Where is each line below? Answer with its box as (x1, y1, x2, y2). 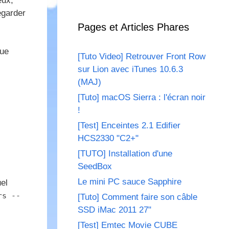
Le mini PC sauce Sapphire (78, 177, 181, 187)
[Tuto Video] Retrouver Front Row (78, 52, 205, 62)
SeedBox (78, 162, 112, 172)
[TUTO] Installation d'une (78, 149, 172, 159)
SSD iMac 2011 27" (78, 205, 151, 215)
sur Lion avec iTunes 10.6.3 (78, 64, 183, 75)
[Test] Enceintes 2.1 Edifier (78, 121, 180, 131)
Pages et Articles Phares (78, 21, 189, 33)
